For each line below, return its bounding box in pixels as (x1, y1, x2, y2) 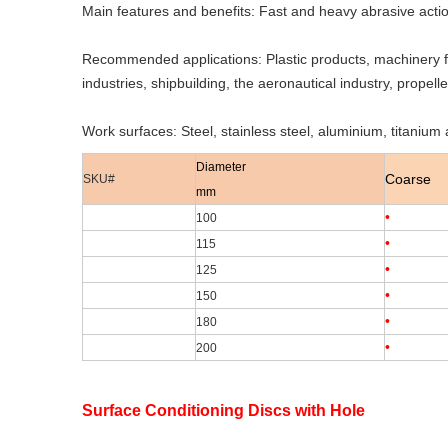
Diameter (196, 160, 246, 174)
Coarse (385, 171, 431, 187)
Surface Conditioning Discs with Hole (82, 402, 365, 419)
